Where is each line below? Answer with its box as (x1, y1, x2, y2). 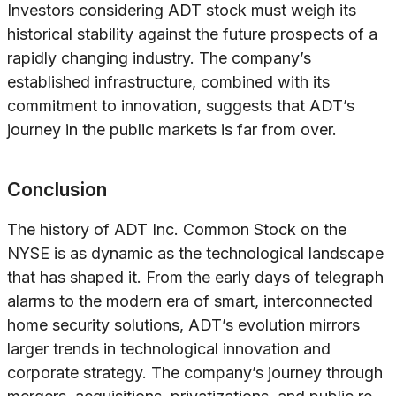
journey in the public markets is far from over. (7, 120, 337, 140)
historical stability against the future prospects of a (7, 25, 377, 44)
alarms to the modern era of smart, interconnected (7, 292, 373, 311)
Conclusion (7, 178, 107, 202)
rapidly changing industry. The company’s (7, 49, 311, 68)
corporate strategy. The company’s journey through (7, 363, 383, 383)
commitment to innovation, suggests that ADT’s (7, 96, 354, 116)
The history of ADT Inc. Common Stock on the (7, 220, 346, 240)
